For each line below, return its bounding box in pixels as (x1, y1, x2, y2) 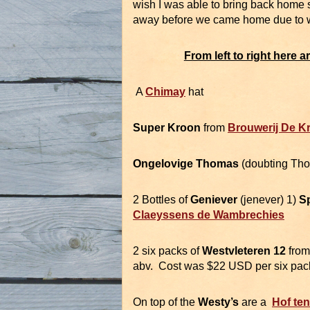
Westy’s (198, 296, 239, 309)
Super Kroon (133, 122, 201, 134)
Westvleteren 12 (202, 245, 286, 257)
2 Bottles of (133, 194, 190, 206)
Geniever (190, 194, 237, 206)
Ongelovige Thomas (133, 158, 239, 170)
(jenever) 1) (237, 194, 299, 206)
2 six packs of (133, 245, 202, 257)
